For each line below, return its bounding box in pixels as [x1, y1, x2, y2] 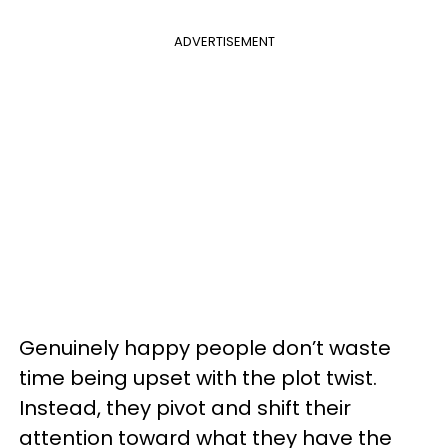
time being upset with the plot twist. [19, 364, 377, 392]
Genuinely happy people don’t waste [19, 334, 391, 362]
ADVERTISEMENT [173, 32, 275, 51]
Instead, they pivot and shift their [19, 394, 351, 422]
